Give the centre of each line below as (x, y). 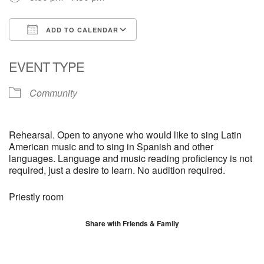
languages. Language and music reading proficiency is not (131, 158)
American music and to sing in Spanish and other (111, 146)
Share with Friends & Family (132, 223)
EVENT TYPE (47, 66)
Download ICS (60, 51)
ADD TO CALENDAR (81, 30)
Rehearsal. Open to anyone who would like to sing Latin (125, 135)
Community (53, 93)
